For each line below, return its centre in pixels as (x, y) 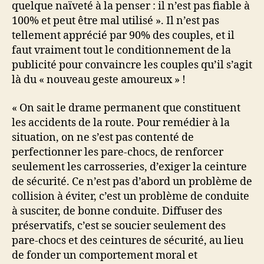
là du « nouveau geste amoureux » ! (99, 80)
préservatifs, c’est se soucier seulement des (119, 226)
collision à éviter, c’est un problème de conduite (131, 196)
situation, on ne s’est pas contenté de (103, 137)
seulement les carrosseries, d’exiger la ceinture (129, 167)
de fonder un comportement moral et (105, 255)
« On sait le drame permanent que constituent (126, 108)
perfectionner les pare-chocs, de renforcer (118, 152)
